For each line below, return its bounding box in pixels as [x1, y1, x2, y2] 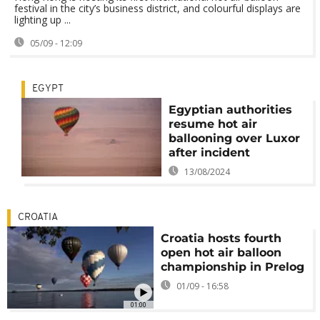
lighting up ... [14, 13, 71, 26]
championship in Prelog [161, 260, 305, 274]
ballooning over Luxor [168, 131, 300, 145]
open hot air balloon [161, 246, 282, 259]
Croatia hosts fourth [161, 231, 282, 245]
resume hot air [168, 117, 257, 131]
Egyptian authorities [168, 103, 292, 116]
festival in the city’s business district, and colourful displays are [14, 1, 301, 15]
